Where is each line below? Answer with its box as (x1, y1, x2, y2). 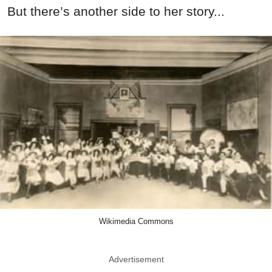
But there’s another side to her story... (7, 4, 225, 19)
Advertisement (108, 254, 164, 265)
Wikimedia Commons (98, 217, 174, 226)
